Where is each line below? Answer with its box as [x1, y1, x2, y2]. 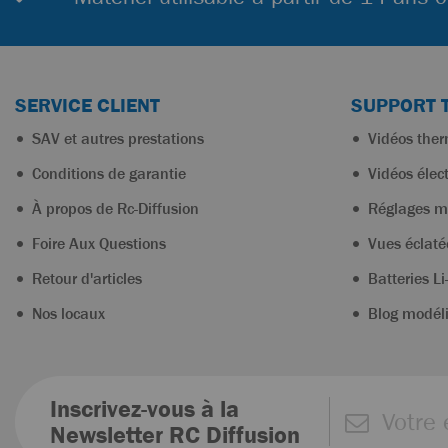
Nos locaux [28, 302, 105, 324]
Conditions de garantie [28, 162, 186, 184]
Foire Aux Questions [28, 232, 166, 254]
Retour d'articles [28, 267, 142, 289]
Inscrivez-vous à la [50, 393, 239, 424]
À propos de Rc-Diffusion [28, 197, 199, 219]
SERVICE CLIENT [15, 92, 160, 118]
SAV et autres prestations [28, 127, 204, 149]
